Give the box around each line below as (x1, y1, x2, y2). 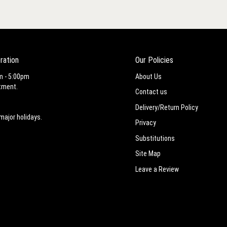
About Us (135, 72, 162, 81)
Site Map (135, 149, 161, 158)
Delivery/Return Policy (135, 103, 198, 111)
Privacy (135, 119, 156, 127)
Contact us (135, 88, 167, 96)
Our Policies (135, 55, 173, 65)
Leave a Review (135, 165, 179, 173)
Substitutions (135, 134, 175, 142)
